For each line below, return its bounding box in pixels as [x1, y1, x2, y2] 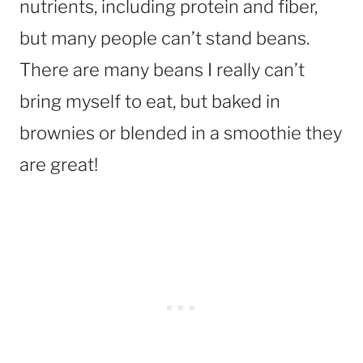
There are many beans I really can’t [19, 59, 305, 81]
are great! [19, 154, 98, 176]
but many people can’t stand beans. [19, 28, 310, 49]
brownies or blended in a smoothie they [19, 122, 342, 144]
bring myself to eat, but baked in [19, 91, 280, 113]
